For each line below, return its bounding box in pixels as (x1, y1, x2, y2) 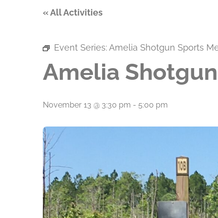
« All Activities (43, 7, 103, 18)
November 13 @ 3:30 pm (43, 100, 131, 109)
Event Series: (54, 42, 109, 53)
